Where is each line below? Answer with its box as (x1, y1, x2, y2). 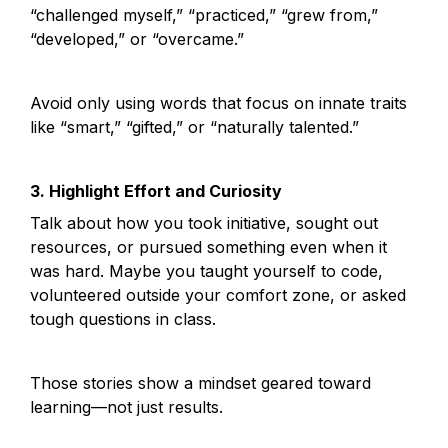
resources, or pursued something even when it (30, 237, 387, 257)
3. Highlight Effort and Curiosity (30, 181, 282, 201)
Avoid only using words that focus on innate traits (30, 93, 407, 113)
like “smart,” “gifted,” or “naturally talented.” (30, 117, 359, 137)
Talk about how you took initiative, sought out (30, 213, 378, 233)
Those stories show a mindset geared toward (30, 373, 371, 393)
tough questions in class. (30, 309, 216, 329)
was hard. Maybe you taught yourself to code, (30, 261, 383, 281)
